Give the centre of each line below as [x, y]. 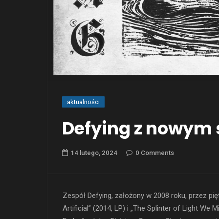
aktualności [83, 102]
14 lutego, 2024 [94, 153]
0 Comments [155, 153]
